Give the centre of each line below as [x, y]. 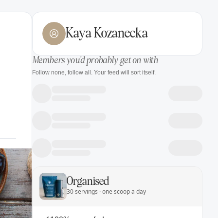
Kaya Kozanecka [107, 34]
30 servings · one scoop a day [106, 191]
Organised [88, 182]
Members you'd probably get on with [95, 61]
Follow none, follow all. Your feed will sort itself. [94, 73]
